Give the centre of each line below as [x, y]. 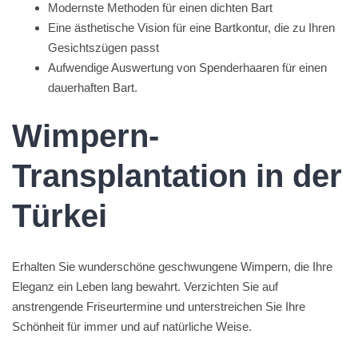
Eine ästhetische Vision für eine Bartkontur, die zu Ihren [191, 28]
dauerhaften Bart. [93, 88]
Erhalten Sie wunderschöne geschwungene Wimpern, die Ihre [172, 266]
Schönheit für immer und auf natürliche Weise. [132, 326]
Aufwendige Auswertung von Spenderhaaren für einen [187, 68]
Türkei [60, 215]
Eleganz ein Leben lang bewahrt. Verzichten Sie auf [145, 286]
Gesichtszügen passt [103, 48]
